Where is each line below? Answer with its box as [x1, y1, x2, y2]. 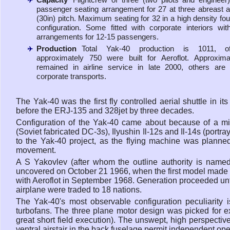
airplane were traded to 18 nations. [16, 185, 142, 194]
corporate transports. [36, 71, 106, 81]
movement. [16, 145, 56, 155]
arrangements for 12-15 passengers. [36, 32, 159, 41]
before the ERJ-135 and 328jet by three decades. [16, 106, 194, 115]
